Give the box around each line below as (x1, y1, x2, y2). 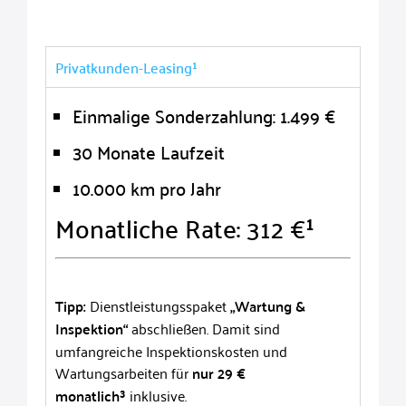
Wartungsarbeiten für (55, 359, 192, 385)
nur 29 (192, 359, 233, 386)
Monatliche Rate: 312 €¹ (55, 205, 314, 251)
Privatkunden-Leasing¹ (55, 54, 198, 81)
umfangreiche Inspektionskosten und (55, 337, 287, 363)
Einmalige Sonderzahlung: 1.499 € (72, 99, 335, 132)
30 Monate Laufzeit (72, 135, 225, 169)
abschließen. (128, 314, 212, 341)
